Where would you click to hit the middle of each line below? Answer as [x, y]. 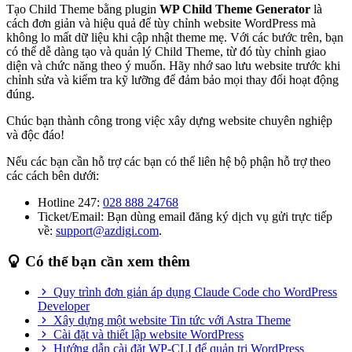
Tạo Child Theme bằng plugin [83, 9]
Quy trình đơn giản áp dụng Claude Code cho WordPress [195, 291]
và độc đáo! [35, 135]
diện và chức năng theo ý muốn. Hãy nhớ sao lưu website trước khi [173, 66]
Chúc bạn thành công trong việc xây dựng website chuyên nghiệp [169, 121]
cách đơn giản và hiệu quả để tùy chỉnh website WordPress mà [161, 24]
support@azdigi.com [107, 231]
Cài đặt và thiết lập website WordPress [148, 334]
